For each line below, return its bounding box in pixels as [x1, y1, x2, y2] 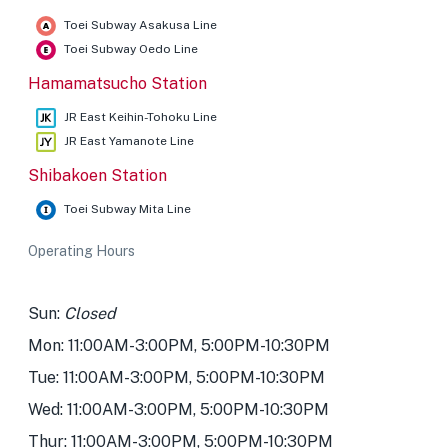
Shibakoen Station [28, 166, 167, 185]
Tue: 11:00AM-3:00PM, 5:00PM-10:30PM [28, 368, 325, 387]
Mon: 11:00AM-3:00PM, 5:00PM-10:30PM [28, 336, 330, 355]
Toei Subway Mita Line [64, 202, 191, 216]
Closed [64, 304, 116, 323]
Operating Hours [28, 243, 135, 259]
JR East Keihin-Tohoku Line [64, 110, 217, 124]
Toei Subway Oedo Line [64, 42, 198, 56]
